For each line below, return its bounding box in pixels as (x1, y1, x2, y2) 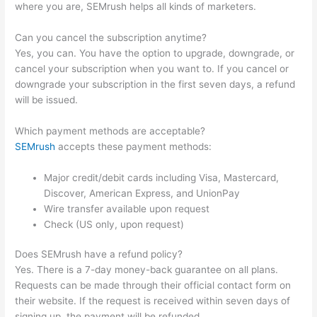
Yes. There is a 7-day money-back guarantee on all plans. (15, 264, 279, 276)
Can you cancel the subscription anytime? (15, 31, 207, 43)
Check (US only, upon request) (44, 218, 185, 230)
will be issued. (15, 93, 79, 105)
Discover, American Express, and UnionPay (44, 187, 241, 199)
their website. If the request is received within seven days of (15, 295, 291, 307)
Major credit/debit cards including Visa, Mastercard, (44, 171, 279, 183)
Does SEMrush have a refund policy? (15, 248, 183, 260)
